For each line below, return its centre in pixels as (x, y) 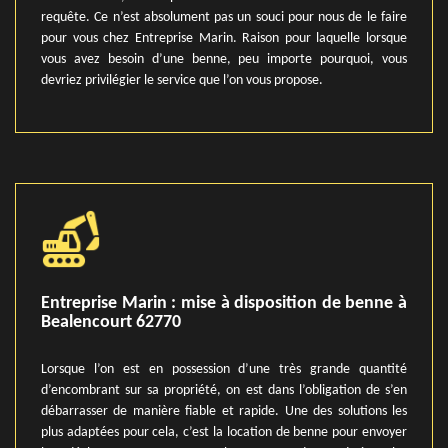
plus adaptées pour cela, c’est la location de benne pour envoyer (224, 432)
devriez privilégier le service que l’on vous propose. (182, 80)
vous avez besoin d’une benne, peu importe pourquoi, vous (224, 59)
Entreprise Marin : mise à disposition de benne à (224, 303)
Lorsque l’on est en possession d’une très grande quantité (224, 369)
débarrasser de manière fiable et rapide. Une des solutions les (224, 411)
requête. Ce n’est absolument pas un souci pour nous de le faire (224, 17)
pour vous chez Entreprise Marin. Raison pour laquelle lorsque (224, 38)
